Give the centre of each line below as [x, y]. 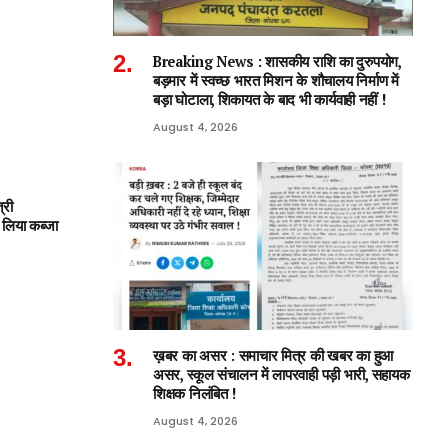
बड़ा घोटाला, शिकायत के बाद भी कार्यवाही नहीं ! [269, 99]
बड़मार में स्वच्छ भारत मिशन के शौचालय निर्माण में [276, 80]
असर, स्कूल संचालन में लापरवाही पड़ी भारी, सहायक [281, 375]
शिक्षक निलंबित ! [195, 394]
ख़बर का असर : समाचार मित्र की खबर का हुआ [273, 356]
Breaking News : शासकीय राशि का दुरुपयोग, [277, 61]
